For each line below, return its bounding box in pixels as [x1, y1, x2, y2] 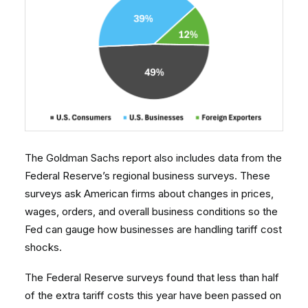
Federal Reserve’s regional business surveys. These [25, 169, 270, 183]
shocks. [25, 241, 65, 254]
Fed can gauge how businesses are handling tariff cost [25, 223, 282, 236]
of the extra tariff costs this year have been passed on [25, 289, 281, 302]
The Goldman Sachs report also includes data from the [25, 151, 282, 165]
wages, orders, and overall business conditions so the [25, 205, 278, 219]
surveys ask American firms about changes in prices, [25, 187, 274, 201]
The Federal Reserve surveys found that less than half [25, 271, 279, 285]
